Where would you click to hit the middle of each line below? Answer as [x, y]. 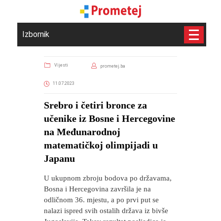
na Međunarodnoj [82, 132]
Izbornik [36, 34]
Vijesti [61, 65]
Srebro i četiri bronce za [95, 105]
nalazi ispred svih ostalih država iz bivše [106, 211]
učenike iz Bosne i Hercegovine [110, 118]
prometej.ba [112, 66]
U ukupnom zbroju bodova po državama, [108, 178]
